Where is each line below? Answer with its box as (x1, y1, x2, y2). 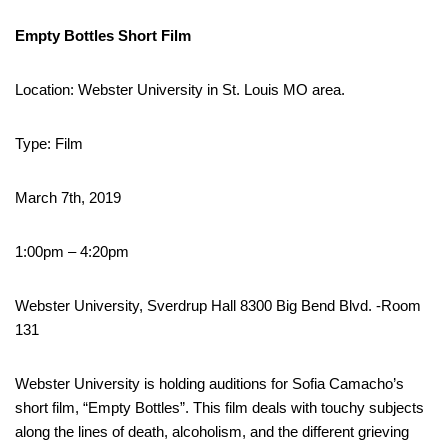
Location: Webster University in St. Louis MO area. (15, 80, 345, 98)
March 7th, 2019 (15, 188, 121, 206)
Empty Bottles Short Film (15, 26, 191, 44)
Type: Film (15, 134, 83, 152)
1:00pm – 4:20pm (15, 242, 129, 260)
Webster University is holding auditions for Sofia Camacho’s (15, 374, 404, 392)
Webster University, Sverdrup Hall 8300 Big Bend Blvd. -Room (15, 296, 421, 314)
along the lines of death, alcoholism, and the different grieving (15, 422, 409, 440)
